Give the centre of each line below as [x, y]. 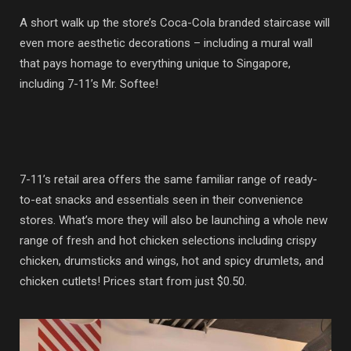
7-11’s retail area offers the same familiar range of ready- [168, 179]
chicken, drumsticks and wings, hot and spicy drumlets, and [172, 261]
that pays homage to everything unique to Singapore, [155, 63]
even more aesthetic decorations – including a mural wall [166, 43]
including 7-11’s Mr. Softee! [89, 83]
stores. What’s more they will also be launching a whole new [174, 220]
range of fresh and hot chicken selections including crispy [168, 240]
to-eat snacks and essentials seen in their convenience [161, 199]
